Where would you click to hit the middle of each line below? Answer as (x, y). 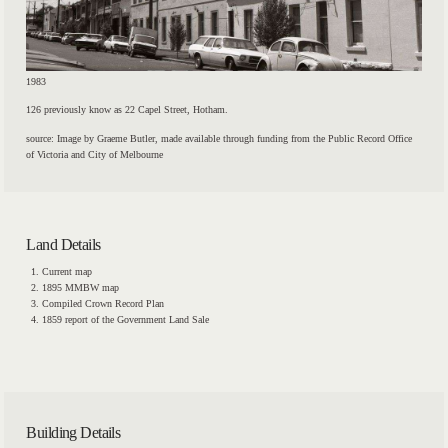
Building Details (73, 432)
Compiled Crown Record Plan (103, 304)
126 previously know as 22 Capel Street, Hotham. (127, 110)
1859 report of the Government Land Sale (126, 320)
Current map (67, 272)
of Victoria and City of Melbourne (95, 155)
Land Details (63, 244)
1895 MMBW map (81, 288)
